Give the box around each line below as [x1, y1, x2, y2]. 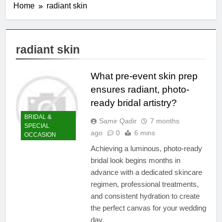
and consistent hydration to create [90, 191, 200, 200]
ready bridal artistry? [90, 97, 177, 108]
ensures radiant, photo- [90, 84, 189, 95]
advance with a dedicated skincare [90, 167, 202, 176]
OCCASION [24, 131, 56, 139]
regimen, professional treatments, [90, 179, 199, 188]
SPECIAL [24, 122, 50, 130]
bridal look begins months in [90, 156, 180, 165]
